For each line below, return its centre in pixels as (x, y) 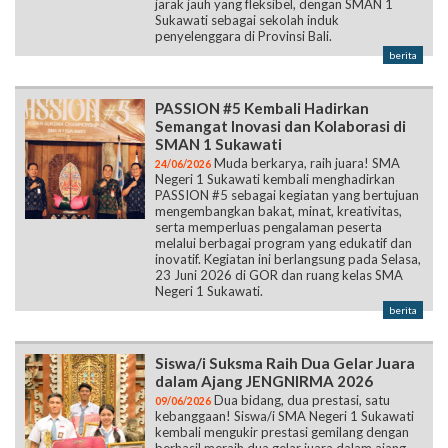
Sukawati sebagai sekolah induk (247, 19)
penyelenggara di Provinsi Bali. (243, 35)
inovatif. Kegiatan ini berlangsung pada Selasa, (288, 258)
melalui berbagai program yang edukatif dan (283, 242)
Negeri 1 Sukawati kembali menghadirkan (275, 178)
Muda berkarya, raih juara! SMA (305, 162)
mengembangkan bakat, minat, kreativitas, (278, 210)
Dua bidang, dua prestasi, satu (300, 399)
